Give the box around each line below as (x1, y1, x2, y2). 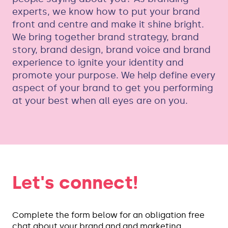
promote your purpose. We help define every (12, 70, 215, 81)
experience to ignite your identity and (12, 57, 184, 68)
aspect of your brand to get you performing (12, 82, 213, 94)
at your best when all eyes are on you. (12, 95, 188, 106)
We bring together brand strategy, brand (12, 32, 199, 43)
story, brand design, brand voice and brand (12, 44, 211, 55)
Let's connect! (12, 172, 138, 193)
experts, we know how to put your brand (12, 6, 200, 17)
